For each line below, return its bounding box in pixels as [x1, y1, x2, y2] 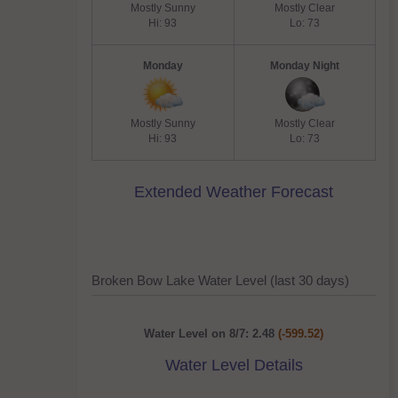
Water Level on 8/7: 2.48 [144, 328, 279, 340]
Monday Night [270, 60, 340, 72]
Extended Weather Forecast [134, 183, 334, 201]
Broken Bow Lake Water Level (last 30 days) [92, 273, 349, 288]
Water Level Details [164, 356, 303, 374]
